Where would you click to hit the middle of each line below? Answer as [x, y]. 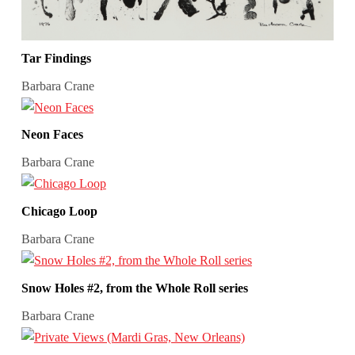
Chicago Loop [59, 212]
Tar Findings [56, 58]
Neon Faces [52, 135]
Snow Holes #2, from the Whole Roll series [134, 288]
